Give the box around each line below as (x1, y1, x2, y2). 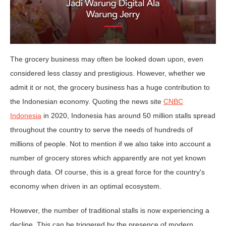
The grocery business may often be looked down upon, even (10, 55, 203, 64)
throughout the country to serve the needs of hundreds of (10, 126, 193, 134)
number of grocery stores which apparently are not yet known (10, 154, 206, 162)
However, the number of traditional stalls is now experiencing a (10, 206, 209, 215)
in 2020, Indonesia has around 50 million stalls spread (41, 111, 215, 120)
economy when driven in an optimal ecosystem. (10, 182, 161, 191)
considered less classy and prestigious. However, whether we (10, 69, 205, 78)
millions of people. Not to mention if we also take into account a (10, 140, 211, 148)
